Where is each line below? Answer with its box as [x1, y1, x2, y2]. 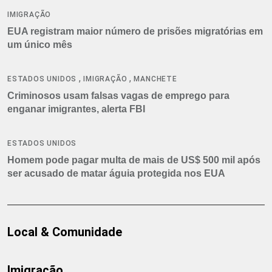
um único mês [7, 39, 72, 50]
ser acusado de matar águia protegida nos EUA [7, 168, 225, 178]
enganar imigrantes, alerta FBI [7, 103, 145, 114]
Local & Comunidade [7, 224, 122, 239]
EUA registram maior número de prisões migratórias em [7, 25, 263, 36]
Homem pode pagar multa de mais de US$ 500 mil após [7, 154, 260, 165]
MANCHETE [134, 74, 177, 83]
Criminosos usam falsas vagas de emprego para [7, 90, 229, 101]
